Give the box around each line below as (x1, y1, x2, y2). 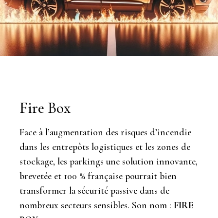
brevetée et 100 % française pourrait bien (19, 170, 177, 182)
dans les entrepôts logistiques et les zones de (19, 141, 190, 153)
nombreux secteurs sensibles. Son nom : (19, 200, 174, 211)
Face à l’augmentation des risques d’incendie (19, 127, 191, 138)
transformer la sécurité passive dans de (19, 185, 169, 197)
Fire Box (19, 98, 71, 117)
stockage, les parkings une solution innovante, (19, 156, 198, 167)
